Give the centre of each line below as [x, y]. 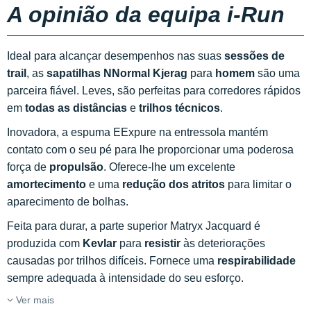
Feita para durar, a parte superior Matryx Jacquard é [134, 226]
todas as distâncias [76, 108]
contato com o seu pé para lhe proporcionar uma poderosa [150, 150]
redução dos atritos [174, 184]
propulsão [76, 167]
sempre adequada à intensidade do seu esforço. [125, 278]
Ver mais [34, 300]
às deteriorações [223, 243]
